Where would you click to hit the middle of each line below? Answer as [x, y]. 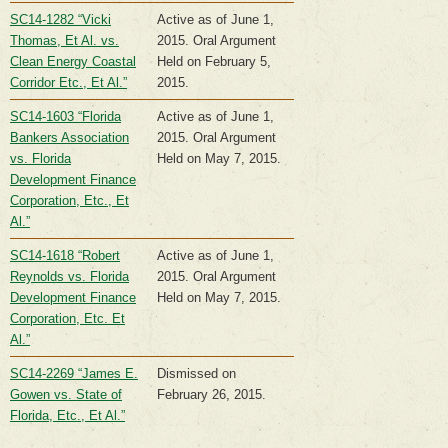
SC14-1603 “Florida [65, 117]
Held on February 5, [214, 62]
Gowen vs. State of [66, 395]
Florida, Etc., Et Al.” [67, 416]
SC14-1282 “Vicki [60, 20]
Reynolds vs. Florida [69, 277]
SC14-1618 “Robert [65, 256]
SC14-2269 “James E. [74, 374]
